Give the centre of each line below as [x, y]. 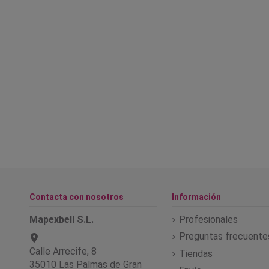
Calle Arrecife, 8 [63, 251]
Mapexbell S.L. [62, 219]
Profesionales [208, 219]
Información [196, 197]
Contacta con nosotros [77, 197]
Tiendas [195, 253]
